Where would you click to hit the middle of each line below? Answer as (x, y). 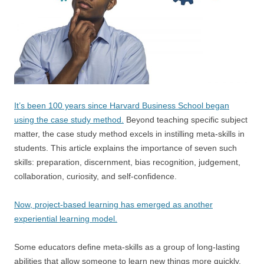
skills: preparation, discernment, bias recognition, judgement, (127, 162)
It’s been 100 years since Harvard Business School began (122, 106)
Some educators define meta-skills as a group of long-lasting (127, 247)
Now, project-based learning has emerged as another (113, 205)
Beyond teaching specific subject (186, 120)
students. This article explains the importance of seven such (126, 148)
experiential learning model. (66, 219)
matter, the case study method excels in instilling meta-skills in (129, 134)
